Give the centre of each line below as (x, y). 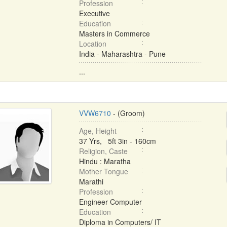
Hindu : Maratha (105, 161)
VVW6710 (95, 113)
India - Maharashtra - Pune (122, 54)
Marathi (91, 181)
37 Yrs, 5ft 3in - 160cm (117, 141)
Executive (94, 13)
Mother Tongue (103, 171)
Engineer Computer (110, 202)
